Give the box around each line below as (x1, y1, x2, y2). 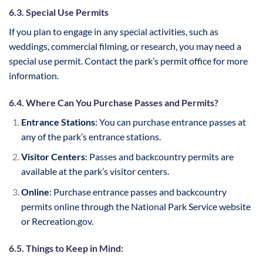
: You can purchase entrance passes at (95, 116, 246, 127)
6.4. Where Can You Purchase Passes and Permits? (9, 96, 218, 108)
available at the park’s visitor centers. (21, 166, 169, 177)
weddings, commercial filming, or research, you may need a (9, 41, 241, 52)
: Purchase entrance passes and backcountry (49, 186, 227, 198)
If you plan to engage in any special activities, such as (9, 26, 218, 38)
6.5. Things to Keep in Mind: (9, 242, 123, 254)
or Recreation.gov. (21, 215, 93, 227)
